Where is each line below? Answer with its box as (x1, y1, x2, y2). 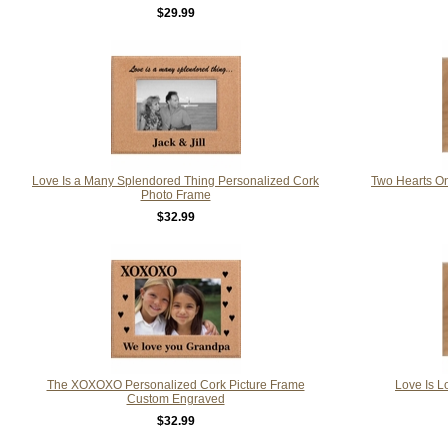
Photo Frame (140, 187, 211, 202)
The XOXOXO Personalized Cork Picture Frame (46, 377, 305, 392)
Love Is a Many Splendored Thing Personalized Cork (32, 173, 319, 188)
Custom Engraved (126, 391, 225, 406)
